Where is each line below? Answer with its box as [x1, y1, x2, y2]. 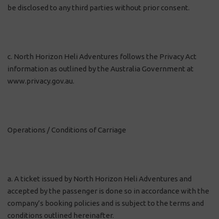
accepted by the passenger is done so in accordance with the [7, 187, 209, 195]
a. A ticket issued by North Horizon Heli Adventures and [7, 175, 192, 183]
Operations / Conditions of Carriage [7, 126, 126, 134]
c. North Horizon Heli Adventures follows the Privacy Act [7, 52, 197, 61]
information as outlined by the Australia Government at [7, 65, 194, 73]
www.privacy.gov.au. [7, 77, 74, 85]
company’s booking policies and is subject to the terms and [7, 199, 204, 207]
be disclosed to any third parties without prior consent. [7, 3, 190, 12]
